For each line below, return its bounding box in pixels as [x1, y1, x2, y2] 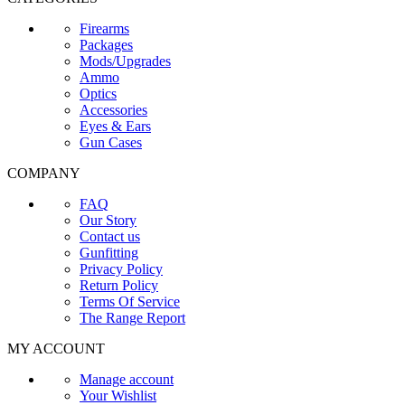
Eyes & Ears [80, 118, 151, 135]
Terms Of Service [80, 294, 180, 310]
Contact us [80, 229, 140, 245]
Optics [80, 86, 117, 102]
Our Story [80, 212, 137, 229]
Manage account [80, 372, 174, 388]
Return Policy [80, 278, 158, 294]
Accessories [80, 102, 147, 118]
